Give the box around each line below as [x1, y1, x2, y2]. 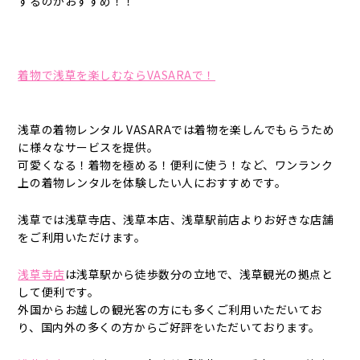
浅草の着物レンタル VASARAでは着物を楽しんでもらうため [18, 121, 335, 137]
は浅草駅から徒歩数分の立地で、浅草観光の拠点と [64, 266, 333, 282]
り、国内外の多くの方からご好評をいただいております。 [18, 319, 321, 335]
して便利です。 [18, 284, 100, 300]
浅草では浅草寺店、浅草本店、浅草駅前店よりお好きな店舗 [18, 211, 334, 227]
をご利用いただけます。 [18, 229, 146, 245]
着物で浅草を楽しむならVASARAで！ [18, 67, 216, 83]
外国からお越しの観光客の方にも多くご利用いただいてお [18, 301, 322, 317]
